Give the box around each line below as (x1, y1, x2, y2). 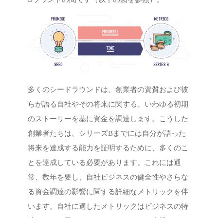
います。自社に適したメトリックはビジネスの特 (28, 202, 189, 210)
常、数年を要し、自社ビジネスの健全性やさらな (28, 173, 189, 181)
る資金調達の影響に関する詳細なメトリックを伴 (28, 187, 189, 196)
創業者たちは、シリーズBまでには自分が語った (28, 129, 186, 137)
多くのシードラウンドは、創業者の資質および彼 (28, 85, 189, 93)
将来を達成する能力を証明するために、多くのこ (28, 144, 189, 152)
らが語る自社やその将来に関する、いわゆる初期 (28, 100, 189, 108)
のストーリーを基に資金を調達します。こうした (28, 114, 189, 123)
